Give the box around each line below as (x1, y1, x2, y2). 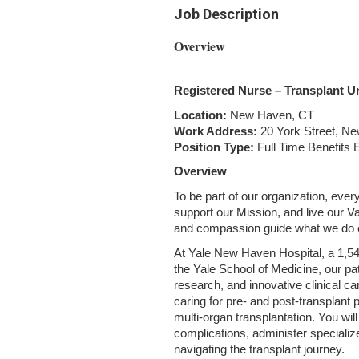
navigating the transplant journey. (174, 342, 345, 356)
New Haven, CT (227, 108, 314, 122)
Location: (174, 108, 227, 122)
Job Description (174, 6, 279, 22)
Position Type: (174, 140, 254, 154)
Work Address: (174, 124, 257, 138)
